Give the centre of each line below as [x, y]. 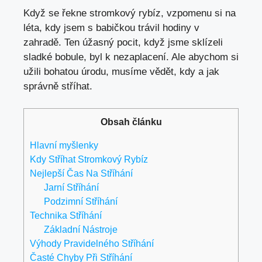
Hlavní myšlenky [64, 145]
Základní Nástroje [81, 230]
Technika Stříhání [66, 216]
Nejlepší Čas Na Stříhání [81, 173]
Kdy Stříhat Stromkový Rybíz [89, 159]
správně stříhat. [58, 86]
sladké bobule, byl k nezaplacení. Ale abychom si [131, 57]
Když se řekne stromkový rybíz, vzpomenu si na [130, 13]
